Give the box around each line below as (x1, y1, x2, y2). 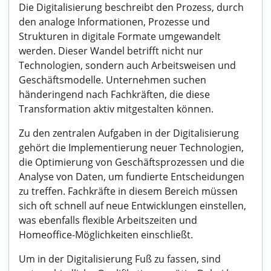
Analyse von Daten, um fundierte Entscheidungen (19, 170, 244, 183)
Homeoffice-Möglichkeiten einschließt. (19, 228, 193, 241)
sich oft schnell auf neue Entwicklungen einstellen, (19, 199, 246, 212)
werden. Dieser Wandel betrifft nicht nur (19, 44, 203, 57)
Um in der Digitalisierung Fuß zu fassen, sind (19, 252, 221, 266)
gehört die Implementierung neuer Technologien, (19, 141, 244, 154)
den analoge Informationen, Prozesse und (19, 15, 210, 28)
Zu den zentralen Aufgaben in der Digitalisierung (19, 126, 239, 140)
